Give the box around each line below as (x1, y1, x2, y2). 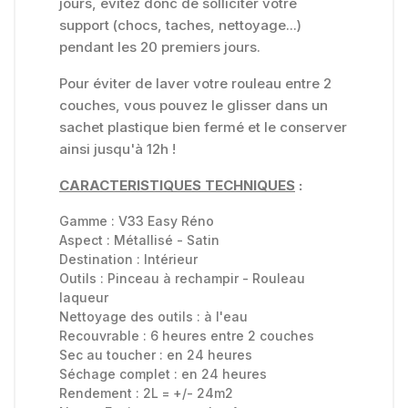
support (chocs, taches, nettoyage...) (59, 16, 301, 35)
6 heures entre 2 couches (150, 328, 314, 344)
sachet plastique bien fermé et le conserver (59, 118, 347, 137)
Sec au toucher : (59, 347, 167, 363)
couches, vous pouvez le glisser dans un (59, 97, 328, 115)
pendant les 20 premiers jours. (59, 38, 260, 56)
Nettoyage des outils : (59, 309, 204, 325)
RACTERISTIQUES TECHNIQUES (80, 177, 295, 195)
